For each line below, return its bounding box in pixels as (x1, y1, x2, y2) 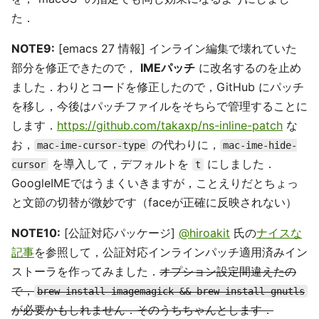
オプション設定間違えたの (159, 264, 296, 279)
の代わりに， (148, 137, 220, 152)
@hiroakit (179, 226, 230, 241)
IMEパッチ (140, 61, 195, 75)
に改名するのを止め (195, 61, 301, 75)
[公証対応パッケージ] (61, 226, 179, 241)
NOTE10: (11, 226, 61, 241)
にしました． (204, 157, 276, 172)
